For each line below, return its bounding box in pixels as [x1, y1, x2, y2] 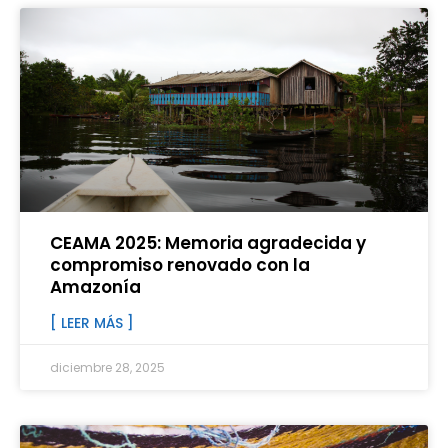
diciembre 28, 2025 [50, 359, 165, 377]
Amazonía [50, 275, 141, 300]
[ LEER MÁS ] [50, 313, 134, 334]
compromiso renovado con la [50, 253, 310, 278]
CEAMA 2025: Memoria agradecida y [50, 231, 366, 256]
